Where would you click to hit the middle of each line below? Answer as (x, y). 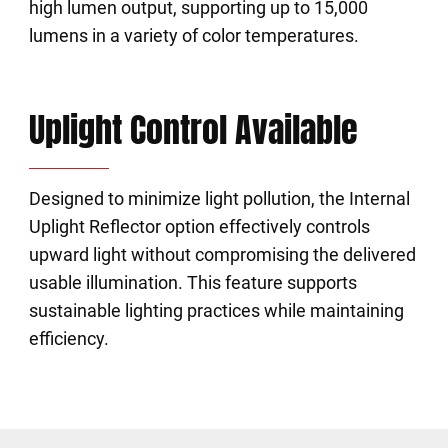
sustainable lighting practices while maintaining (216, 310)
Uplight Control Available (193, 129)
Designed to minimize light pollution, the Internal (219, 198)
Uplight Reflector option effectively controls (199, 226)
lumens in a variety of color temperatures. (193, 35)
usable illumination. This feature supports (192, 282)
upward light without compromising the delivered (222, 254)
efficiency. (68, 338)
